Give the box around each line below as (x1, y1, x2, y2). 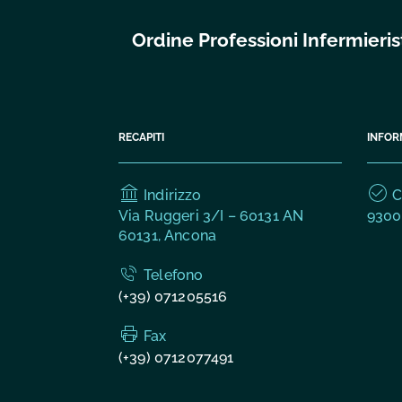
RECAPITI (118, 129, 164, 144)
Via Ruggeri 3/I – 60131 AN (118, 207, 304, 225)
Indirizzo (140, 186, 202, 204)
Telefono (140, 267, 204, 284)
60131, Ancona (118, 227, 217, 245)
